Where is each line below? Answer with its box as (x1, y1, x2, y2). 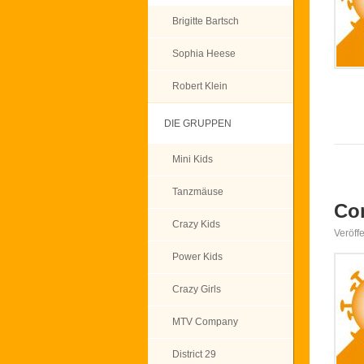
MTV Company (172, 316, 238, 327)
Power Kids (172, 251, 223, 262)
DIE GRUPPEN (164, 118, 232, 129)
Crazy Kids (172, 219, 220, 230)
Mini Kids (172, 154, 213, 165)
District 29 (172, 349, 216, 360)
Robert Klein (172, 80, 227, 92)
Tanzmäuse (172, 186, 223, 197)
